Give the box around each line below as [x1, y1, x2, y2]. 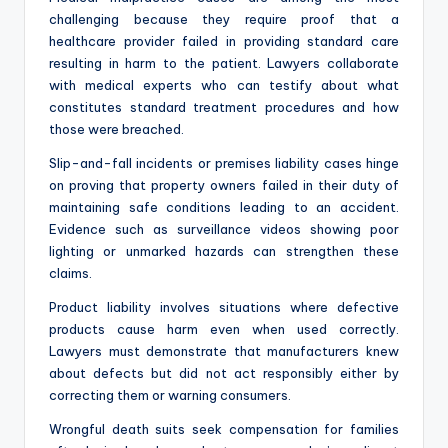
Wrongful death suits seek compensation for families [49, 421, 399, 438]
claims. [49, 265, 92, 282]
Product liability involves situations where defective [49, 299, 399, 316]
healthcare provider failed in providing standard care [49, 33, 399, 50]
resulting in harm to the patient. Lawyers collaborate [49, 55, 399, 72]
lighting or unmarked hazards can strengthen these [49, 243, 399, 260]
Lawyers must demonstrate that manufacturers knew [49, 343, 399, 360]
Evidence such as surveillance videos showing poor [49, 221, 399, 238]
